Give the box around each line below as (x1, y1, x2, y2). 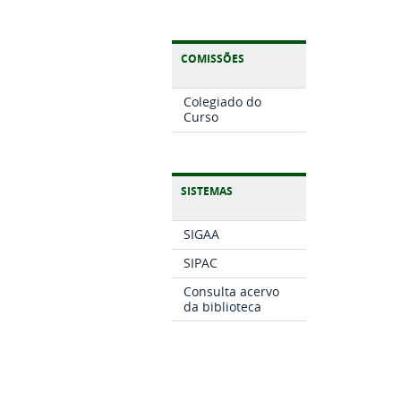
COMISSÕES (181, 51, 244, 67)
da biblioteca (183, 297, 262, 315)
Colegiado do (183, 93, 262, 111)
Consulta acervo (183, 282, 280, 300)
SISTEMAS (181, 183, 233, 200)
